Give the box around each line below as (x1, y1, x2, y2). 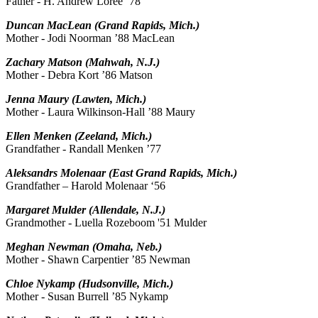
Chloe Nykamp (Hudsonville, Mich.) (6, 278, 173, 290)
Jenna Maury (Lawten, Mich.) (6, 93, 146, 106)
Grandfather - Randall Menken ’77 (6, 143, 161, 155)
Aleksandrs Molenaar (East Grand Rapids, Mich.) (6, 167, 237, 180)
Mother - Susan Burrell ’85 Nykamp (6, 290, 168, 303)
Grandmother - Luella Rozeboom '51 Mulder (6, 216, 207, 229)
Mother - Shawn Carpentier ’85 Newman (6, 253, 190, 266)
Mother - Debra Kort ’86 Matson (6, 69, 153, 82)
